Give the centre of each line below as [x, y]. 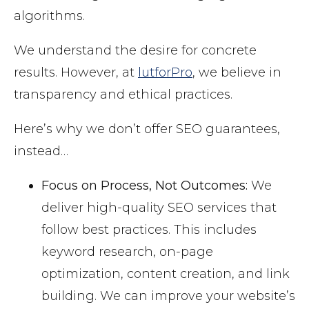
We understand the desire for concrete [135, 51]
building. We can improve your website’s [168, 296]
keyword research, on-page [127, 252]
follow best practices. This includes [149, 230]
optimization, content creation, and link [166, 274]
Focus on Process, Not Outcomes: [144, 186]
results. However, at [76, 73]
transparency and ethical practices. [123, 95]
